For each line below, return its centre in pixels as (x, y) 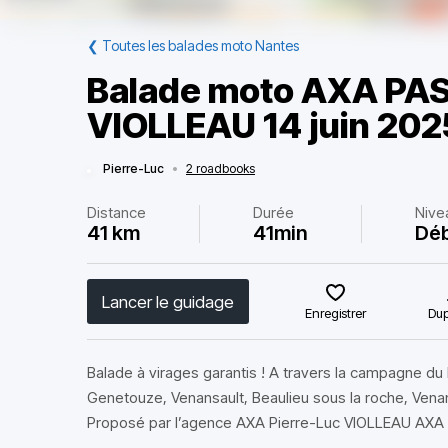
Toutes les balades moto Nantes (200, 45)
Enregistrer (336, 313)
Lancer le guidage (168, 301)
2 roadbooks (220, 168)
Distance (116, 212)
